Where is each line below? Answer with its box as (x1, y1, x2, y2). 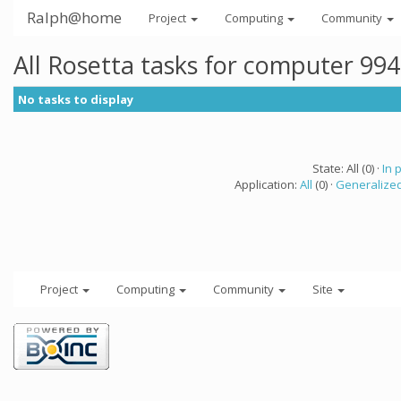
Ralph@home (27, 7, 122, 28)
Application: (235, 176, 300, 192)
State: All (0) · (311, 160, 382, 176)
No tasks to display (18, 91, 133, 107)
